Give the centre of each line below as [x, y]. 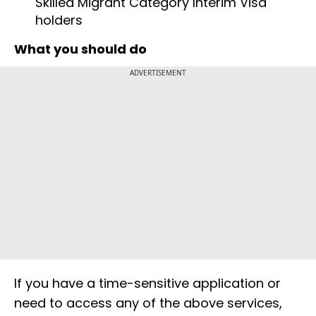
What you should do [80, 49]
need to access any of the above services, [148, 303]
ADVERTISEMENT [158, 72]
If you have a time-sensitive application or [147, 283]
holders [59, 20]
